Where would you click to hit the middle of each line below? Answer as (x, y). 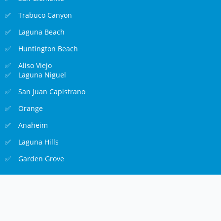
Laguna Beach (42, 32)
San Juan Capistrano (52, 92)
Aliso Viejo (35, 66)
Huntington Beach (48, 49)
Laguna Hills (39, 142)
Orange (31, 109)
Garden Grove (41, 159)
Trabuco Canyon (45, 15)
